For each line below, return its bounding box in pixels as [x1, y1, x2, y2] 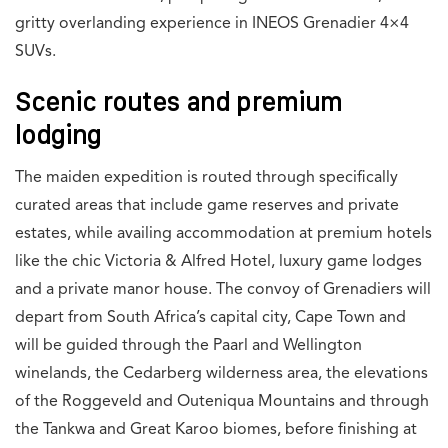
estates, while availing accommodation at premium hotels [15, 226, 432, 243]
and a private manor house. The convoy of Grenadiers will [15, 282, 431, 299]
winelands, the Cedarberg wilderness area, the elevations [15, 366, 428, 383]
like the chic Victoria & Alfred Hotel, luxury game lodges [15, 254, 422, 271]
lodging [15, 121, 101, 150]
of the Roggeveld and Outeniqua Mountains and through [15, 394, 429, 411]
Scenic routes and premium [15, 88, 342, 117]
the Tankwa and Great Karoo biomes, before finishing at [15, 422, 417, 439]
